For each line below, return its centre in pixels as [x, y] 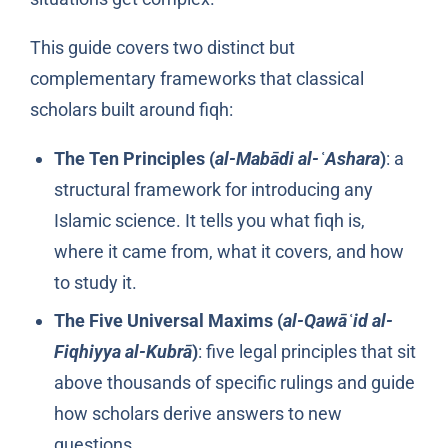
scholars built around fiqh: [131, 110]
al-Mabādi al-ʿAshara [297, 159]
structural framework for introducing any [213, 190]
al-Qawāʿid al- [337, 320]
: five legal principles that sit [306, 351]
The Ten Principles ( [134, 159]
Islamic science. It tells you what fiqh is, [209, 221]
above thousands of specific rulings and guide [234, 382]
